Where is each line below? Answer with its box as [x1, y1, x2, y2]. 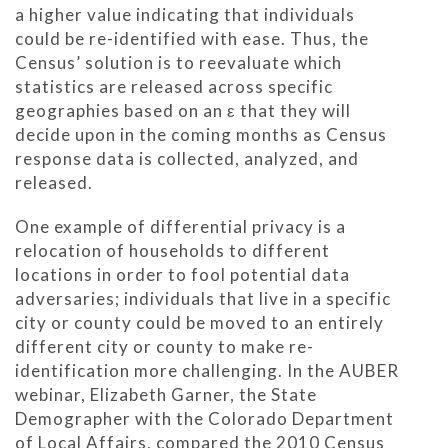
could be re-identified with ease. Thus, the [15, 27, 369, 49]
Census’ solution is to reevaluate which [15, 51, 342, 73]
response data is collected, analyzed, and [15, 147, 359, 169]
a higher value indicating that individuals [15, 3, 355, 25]
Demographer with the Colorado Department [15, 407, 394, 429]
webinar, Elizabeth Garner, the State [15, 383, 317, 405]
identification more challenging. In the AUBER [15, 359, 399, 381]
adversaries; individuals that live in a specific [15, 287, 391, 309]
